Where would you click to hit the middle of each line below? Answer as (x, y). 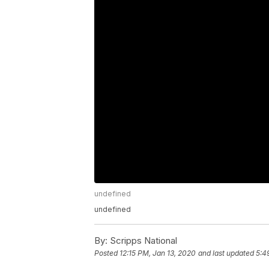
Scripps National (142, 241)
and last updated (226, 253)
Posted (107, 253)
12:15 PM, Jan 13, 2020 (158, 253)
